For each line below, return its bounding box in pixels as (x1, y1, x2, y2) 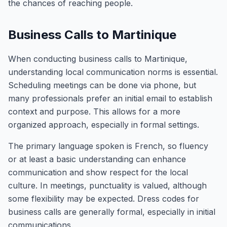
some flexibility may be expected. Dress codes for (8, 194, 199, 204)
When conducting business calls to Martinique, (8, 54, 187, 64)
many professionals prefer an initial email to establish (8, 93, 212, 103)
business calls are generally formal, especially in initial (8, 207, 215, 217)
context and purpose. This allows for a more (8, 106, 180, 117)
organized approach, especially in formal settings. (8, 120, 199, 130)
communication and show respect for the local (8, 167, 188, 177)
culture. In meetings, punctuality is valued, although (8, 180, 207, 191)
